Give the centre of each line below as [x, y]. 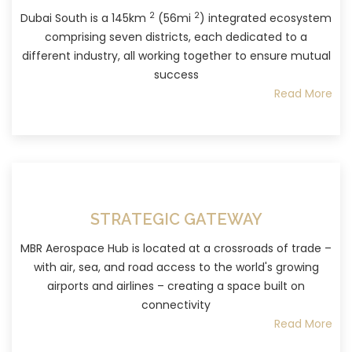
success [176, 74]
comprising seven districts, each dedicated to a [176, 37]
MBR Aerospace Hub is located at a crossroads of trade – [176, 248]
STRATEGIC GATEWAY [176, 219]
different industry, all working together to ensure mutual [176, 55]
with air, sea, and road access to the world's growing [176, 267]
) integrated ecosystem [266, 18]
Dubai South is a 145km [85, 18]
